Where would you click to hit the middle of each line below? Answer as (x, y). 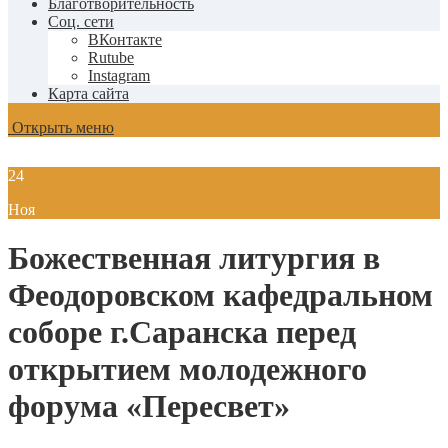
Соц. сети (81, 21)
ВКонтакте (125, 39)
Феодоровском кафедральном (220, 295)
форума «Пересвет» (149, 406)
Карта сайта (88, 93)
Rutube (111, 57)
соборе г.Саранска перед (182, 332)
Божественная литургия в (194, 258)
